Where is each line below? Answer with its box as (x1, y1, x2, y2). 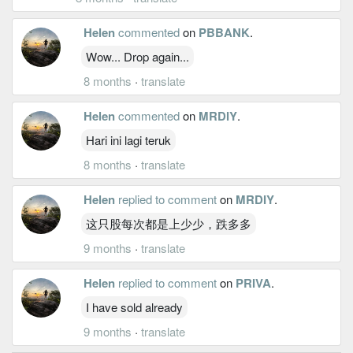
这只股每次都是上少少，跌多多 (86, 214, 251, 232)
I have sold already (86, 298, 183, 315)
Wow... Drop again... (86, 47, 189, 65)
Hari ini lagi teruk (86, 131, 171, 148)
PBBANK (199, 23, 250, 41)
